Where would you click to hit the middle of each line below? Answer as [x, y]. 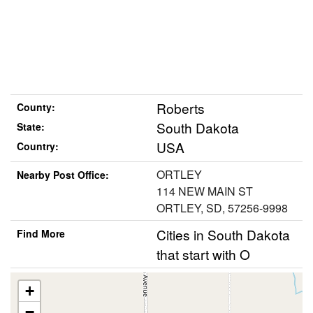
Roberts [181, 108]
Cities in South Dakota [223, 234]
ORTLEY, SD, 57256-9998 [222, 208]
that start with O [203, 254]
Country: [37, 146]
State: [30, 127]
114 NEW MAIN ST [205, 191]
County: [36, 107]
